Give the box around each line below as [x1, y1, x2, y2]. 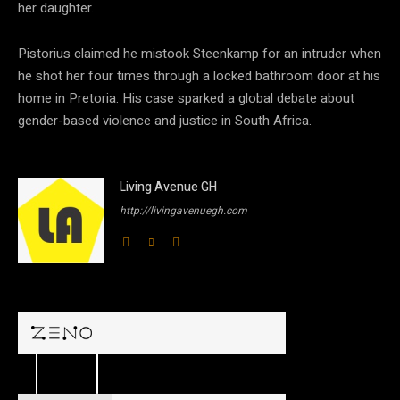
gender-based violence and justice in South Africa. [18, 111, 312, 130]
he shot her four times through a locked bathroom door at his [18, 66, 380, 86]
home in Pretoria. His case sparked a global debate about [18, 88, 354, 108]
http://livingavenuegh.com [120, 203, 247, 219]
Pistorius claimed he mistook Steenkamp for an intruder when [18, 44, 381, 63]
